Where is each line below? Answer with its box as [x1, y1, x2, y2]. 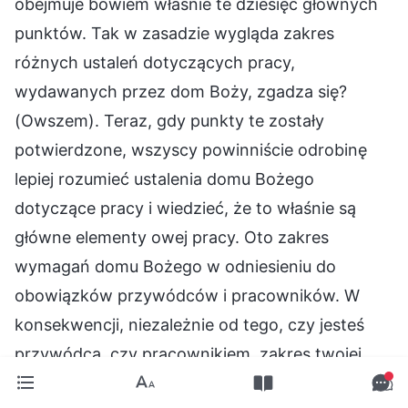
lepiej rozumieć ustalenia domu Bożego [15, 169, 314, 189]
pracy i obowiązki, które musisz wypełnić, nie [15, 373, 362, 393]
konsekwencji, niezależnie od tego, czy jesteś [15, 315, 364, 335]
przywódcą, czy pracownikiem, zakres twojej [15, 344, 362, 364]
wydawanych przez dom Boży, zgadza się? [15, 82, 347, 102]
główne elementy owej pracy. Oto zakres [15, 228, 329, 248]
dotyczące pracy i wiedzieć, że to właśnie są [15, 199, 356, 219]
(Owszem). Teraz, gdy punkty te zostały [15, 111, 324, 131]
